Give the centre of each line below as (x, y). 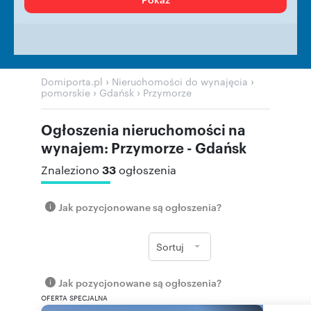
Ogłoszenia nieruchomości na (143, 129)
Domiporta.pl (72, 81)
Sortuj (170, 246)
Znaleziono (72, 170)
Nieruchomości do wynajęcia (180, 81)
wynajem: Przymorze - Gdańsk (144, 147)
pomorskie (66, 92)
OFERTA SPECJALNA (74, 297)
